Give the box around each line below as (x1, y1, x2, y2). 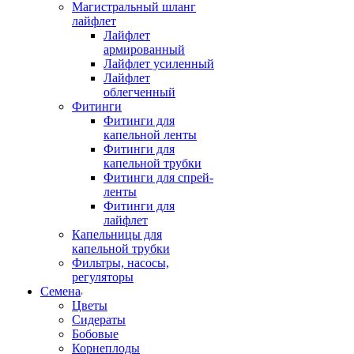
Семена (40, 284, 81, 298)
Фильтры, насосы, (72, 256, 169, 269)
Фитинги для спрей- (104, 171, 213, 184)
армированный (104, 43, 185, 56)
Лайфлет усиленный (104, 57, 214, 70)
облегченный (104, 85, 175, 99)
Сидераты (72, 313, 126, 326)
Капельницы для (72, 228, 162, 241)
